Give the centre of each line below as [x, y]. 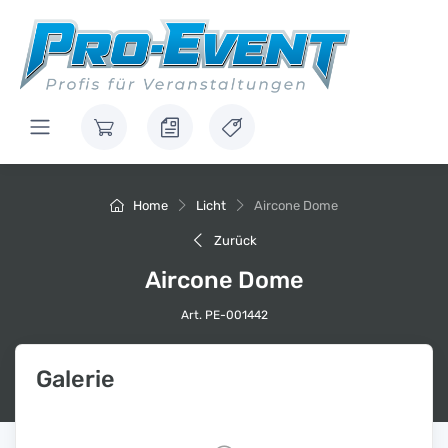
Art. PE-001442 [224, 315]
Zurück [234, 240]
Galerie [75, 379]
